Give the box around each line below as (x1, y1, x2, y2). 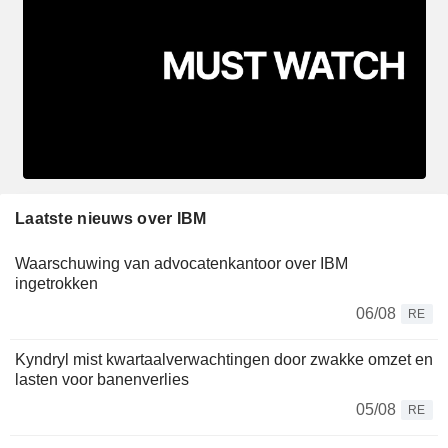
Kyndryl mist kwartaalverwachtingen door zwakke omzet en (15, 350, 433, 368)
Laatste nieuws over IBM (15, 209, 207, 227)
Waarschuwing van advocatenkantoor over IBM (15, 254, 348, 272)
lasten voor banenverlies (15, 370, 189, 388)
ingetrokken (15, 274, 98, 292)
